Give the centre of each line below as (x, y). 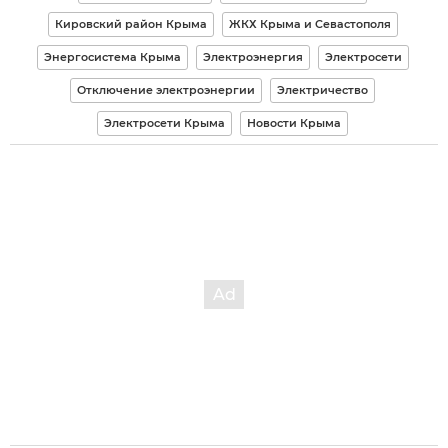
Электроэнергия (252, 56)
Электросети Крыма (164, 122)
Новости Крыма (294, 122)
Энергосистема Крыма (112, 56)
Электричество (322, 89)
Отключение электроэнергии (166, 89)
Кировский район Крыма (130, 23)
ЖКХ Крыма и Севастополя (309, 23)
